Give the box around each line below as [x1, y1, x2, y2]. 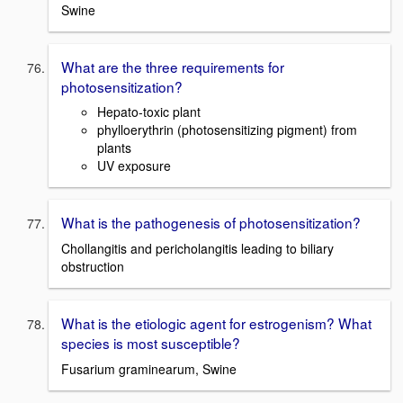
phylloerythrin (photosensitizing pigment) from [97, 121, 357, 139]
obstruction [61, 256, 124, 275]
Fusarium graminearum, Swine [61, 359, 237, 378]
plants [97, 139, 131, 157]
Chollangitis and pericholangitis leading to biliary [61, 238, 334, 257]
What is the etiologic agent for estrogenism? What [61, 312, 372, 333]
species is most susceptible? [61, 332, 240, 353]
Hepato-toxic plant [97, 103, 201, 121]
